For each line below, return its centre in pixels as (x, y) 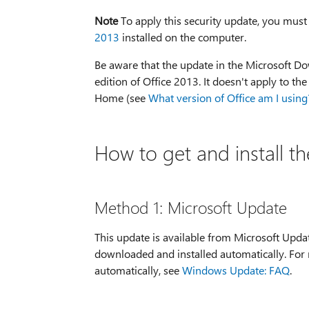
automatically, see (138, 270)
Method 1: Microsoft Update (190, 207)
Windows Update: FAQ (236, 270)
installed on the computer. (182, 37)
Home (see (121, 97)
